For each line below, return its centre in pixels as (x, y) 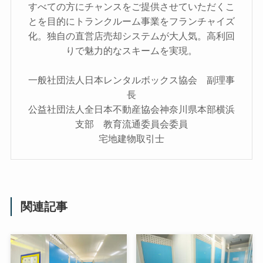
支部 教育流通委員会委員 (131, 124)
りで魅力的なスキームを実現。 (131, 50)
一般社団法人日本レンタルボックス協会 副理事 (131, 80)
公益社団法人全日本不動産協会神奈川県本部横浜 (131, 109)
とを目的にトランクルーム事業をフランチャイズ (131, 21)
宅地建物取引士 (131, 138)
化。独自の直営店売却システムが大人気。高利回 (131, 36)
